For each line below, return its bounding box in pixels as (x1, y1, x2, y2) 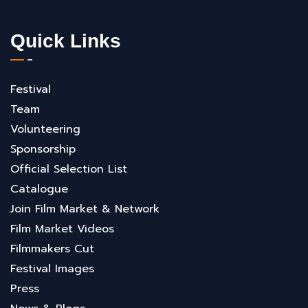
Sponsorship (10, 141, 76, 157)
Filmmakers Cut (10, 241, 94, 257)
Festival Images (10, 261, 94, 277)
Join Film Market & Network (10, 201, 159, 217)
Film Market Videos (10, 221, 114, 237)
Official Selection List (10, 161, 127, 177)
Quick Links (10, 30, 121, 52)
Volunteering (10, 121, 80, 137)
